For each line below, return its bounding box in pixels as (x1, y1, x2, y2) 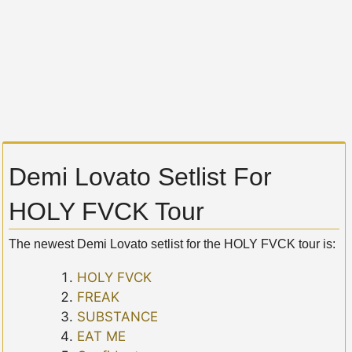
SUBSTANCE (77, 309, 159, 325)
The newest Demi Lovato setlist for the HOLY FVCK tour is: (9, 237, 335, 251)
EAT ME (77, 328, 126, 345)
